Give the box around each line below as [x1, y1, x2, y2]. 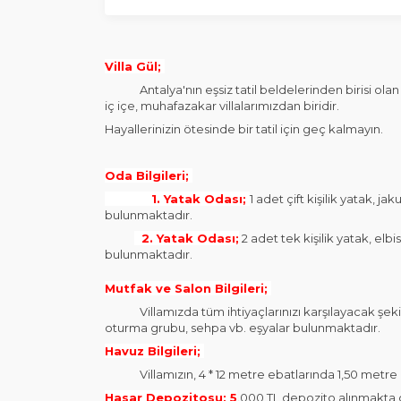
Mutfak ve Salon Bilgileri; [105, 281, 271, 295]
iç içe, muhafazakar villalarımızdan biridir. [105, 98, 339, 113]
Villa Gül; [105, 59, 165, 73]
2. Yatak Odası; [134, 231, 239, 245]
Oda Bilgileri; [105, 168, 192, 183]
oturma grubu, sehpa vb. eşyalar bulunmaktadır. [105, 320, 380, 335]
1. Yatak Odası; [148, 192, 250, 206]
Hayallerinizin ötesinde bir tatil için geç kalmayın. [105, 122, 383, 136]
